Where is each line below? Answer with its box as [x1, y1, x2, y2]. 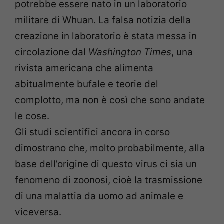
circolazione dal [15, 46, 88, 58]
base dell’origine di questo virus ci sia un [15, 158, 197, 170]
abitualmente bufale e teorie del [15, 78, 158, 90]
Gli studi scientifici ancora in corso [15, 126, 170, 138]
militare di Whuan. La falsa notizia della [15, 14, 191, 26]
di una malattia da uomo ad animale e [15, 190, 183, 202]
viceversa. [15, 206, 61, 218]
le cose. [15, 110, 49, 122]
